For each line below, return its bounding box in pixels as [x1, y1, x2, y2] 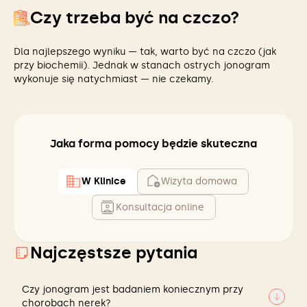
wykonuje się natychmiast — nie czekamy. [14, 73, 214, 85]
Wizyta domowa [161, 175, 237, 187]
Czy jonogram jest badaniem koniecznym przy [22, 284, 243, 296]
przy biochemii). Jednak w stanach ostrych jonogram [14, 60, 270, 71]
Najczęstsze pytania [30, 243, 197, 263]
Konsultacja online [115, 201, 204, 213]
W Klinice [82, 175, 126, 187]
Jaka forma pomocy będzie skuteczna [50, 137, 257, 150]
